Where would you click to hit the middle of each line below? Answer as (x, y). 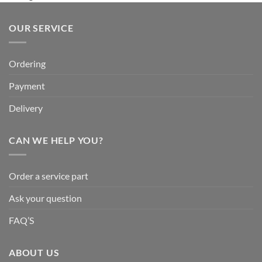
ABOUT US (34, 252)
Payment (27, 86)
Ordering (27, 64)
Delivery (26, 108)
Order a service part (49, 175)
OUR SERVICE (41, 28)
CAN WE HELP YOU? (56, 140)
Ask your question (45, 198)
